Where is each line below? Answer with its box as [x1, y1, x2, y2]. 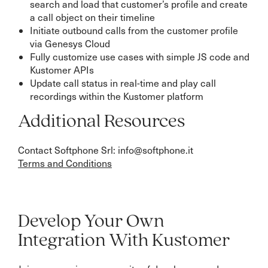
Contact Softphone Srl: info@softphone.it [18, 144, 193, 156]
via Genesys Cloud [30, 37, 110, 50]
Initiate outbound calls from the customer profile [30, 24, 238, 36]
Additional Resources [18, 112, 185, 132]
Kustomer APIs [30, 63, 94, 76]
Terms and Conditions [18, 157, 112, 169]
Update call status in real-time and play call [30, 77, 216, 89]
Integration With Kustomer [18, 232, 230, 251]
